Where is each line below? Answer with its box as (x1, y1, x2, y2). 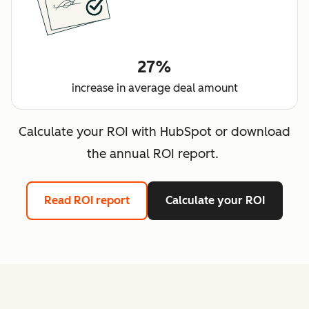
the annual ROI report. (87, 146, 222, 161)
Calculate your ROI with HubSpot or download (19, 123, 290, 139)
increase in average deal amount (71, 81, 238, 94)
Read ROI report (44, 193, 130, 207)
